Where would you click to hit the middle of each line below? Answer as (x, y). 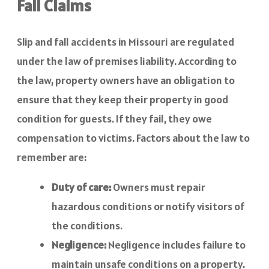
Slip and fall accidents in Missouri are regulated (125, 41)
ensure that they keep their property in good (122, 99)
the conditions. (87, 225)
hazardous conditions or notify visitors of (148, 206)
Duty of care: (82, 187)
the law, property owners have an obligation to (126, 80)
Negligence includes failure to (177, 244)
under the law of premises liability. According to (127, 61)
